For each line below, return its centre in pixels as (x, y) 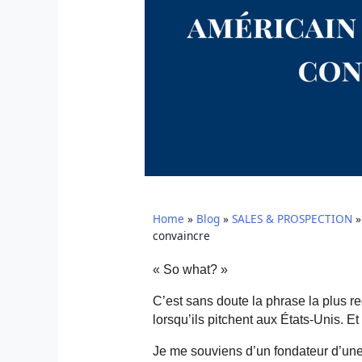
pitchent (230, 319)
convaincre (181, 235)
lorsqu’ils (180, 319)
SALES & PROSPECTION (292, 218)
